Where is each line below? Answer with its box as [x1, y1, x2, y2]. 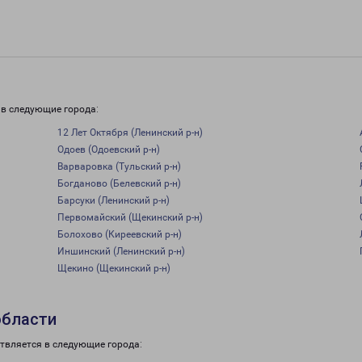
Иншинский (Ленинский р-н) [57, 246, 185, 257]
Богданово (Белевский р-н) [57, 178, 181, 189]
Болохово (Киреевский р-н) [57, 229, 182, 240]
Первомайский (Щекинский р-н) [57, 212, 203, 223]
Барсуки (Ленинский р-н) [57, 195, 170, 206]
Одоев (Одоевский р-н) [57, 144, 160, 155]
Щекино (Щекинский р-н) [57, 263, 170, 274]
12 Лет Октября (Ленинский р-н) [57, 127, 203, 138]
